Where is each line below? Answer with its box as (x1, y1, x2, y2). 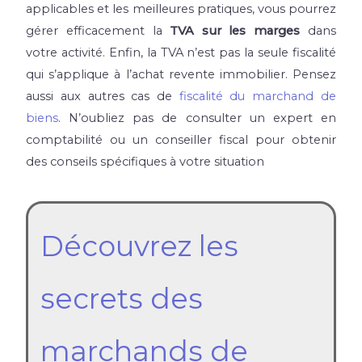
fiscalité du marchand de (179, 89, 336, 104)
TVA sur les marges (170, 23, 300, 39)
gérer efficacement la (26, 23, 170, 39)
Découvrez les (40, 228, 239, 263)
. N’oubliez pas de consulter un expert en (58, 111, 336, 126)
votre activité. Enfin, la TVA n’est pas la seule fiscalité (26, 45, 336, 61)
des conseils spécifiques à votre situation (26, 154, 265, 170)
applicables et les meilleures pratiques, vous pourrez (26, 2, 336, 17)
